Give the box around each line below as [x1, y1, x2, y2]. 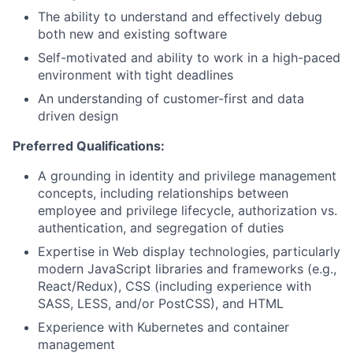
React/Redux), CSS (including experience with [38, 278, 311, 294]
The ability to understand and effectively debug [38, 9, 322, 24]
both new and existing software [38, 26, 227, 42]
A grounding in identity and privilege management [38, 168, 336, 184]
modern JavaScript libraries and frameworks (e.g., [38, 261, 336, 277]
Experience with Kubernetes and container [38, 319, 289, 335]
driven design [38, 108, 118, 124]
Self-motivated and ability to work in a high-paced [38, 50, 340, 65]
